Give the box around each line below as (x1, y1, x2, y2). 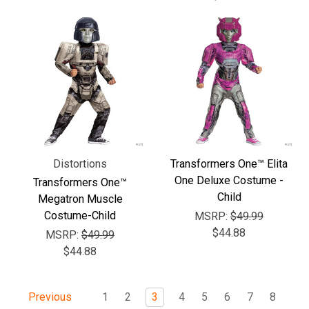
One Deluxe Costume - (175, 174, 283, 187)
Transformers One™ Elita (170, 157, 288, 170)
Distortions (53, 157, 107, 170)
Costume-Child (44, 209, 116, 222)
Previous (26, 290, 72, 304)
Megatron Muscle (37, 192, 123, 206)
